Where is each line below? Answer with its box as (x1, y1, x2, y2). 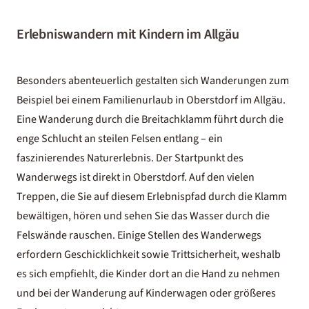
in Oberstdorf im (173, 92, 254, 108)
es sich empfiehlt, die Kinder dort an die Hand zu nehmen (17, 266, 280, 281)
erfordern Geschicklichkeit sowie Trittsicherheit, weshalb (17, 247, 281, 262)
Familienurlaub (103, 92, 173, 108)
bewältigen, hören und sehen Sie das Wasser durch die (17, 208, 270, 223)
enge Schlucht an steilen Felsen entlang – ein (17, 131, 223, 146)
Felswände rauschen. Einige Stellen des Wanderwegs (17, 228, 261, 243)
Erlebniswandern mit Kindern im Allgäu (17, 25, 239, 44)
